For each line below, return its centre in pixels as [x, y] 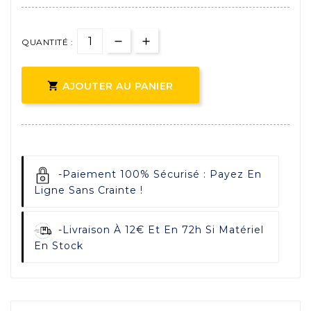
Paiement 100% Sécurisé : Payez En [162, 175]
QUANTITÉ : [47, 42]
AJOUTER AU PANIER [118, 86]
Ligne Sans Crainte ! [89, 191]
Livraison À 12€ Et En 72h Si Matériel [163, 230]
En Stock [59, 246]
